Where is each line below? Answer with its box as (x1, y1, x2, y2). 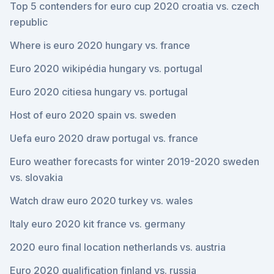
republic (10, 16, 48, 28)
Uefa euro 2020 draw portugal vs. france (10, 132, 198, 144)
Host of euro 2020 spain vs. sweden (10, 109, 176, 121)
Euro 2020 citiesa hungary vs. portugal (10, 86, 188, 98)
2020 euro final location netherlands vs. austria (10, 241, 226, 253)
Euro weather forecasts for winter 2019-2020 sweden (10, 155, 259, 168)
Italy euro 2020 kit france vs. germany (10, 218, 185, 230)
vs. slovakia (10, 171, 63, 183)
